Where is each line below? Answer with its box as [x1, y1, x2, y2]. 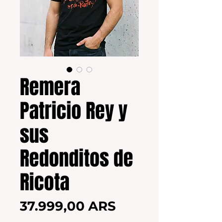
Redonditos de [20, 144, 133, 173]
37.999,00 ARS [20, 198, 116, 215]
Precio [115, 198, 158, 214]
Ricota [20, 167, 69, 197]
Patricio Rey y [20, 96, 127, 126]
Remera [20, 72, 80, 102]
